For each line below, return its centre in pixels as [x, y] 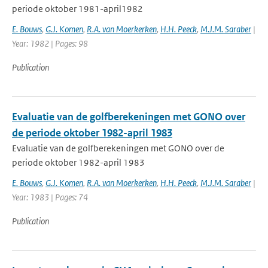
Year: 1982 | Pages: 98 [50, 43]
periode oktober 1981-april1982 [77, 9]
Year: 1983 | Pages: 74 [50, 197]
